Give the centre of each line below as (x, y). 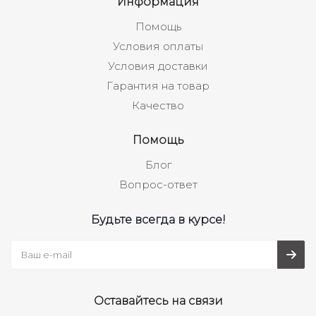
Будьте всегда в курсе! (158, 219)
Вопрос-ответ (158, 184)
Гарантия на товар (158, 86)
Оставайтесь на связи (158, 300)
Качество (158, 105)
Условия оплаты (158, 46)
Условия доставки (158, 66)
